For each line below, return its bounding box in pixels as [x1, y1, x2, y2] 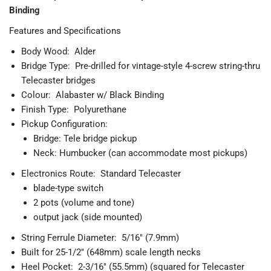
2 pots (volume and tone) [33, 197, 137, 208]
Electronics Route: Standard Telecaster [21, 168, 181, 179]
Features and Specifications [9, 25, 122, 36]
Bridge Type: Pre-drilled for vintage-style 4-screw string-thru [21, 60, 260, 71]
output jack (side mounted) [33, 211, 142, 223]
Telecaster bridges [21, 74, 96, 86]
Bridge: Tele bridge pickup [33, 132, 137, 144]
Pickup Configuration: [21, 118, 110, 129]
